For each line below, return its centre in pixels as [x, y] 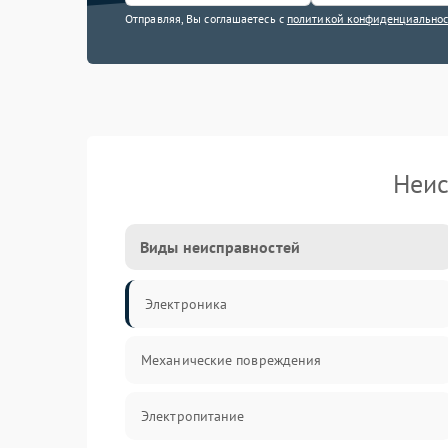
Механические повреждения [231, 360]
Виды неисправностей [220, 247]
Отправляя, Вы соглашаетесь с [206, 18]
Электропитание [193, 416]
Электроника [186, 304]
